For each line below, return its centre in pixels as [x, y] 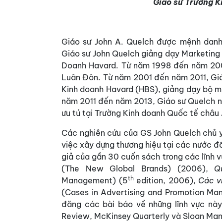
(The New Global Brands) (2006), [138, 168]
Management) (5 [95, 180]
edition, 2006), [166, 180]
